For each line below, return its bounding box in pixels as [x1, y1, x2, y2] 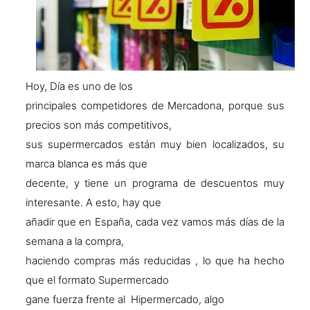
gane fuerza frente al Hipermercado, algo [25, 293, 224, 307]
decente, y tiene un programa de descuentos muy [25, 176, 285, 190]
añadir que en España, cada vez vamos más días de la [25, 215, 285, 229]
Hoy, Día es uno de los [25, 80, 133, 93]
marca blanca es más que [25, 157, 147, 171]
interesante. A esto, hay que [25, 196, 161, 210]
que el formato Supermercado [25, 273, 169, 287]
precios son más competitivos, [25, 118, 172, 132]
